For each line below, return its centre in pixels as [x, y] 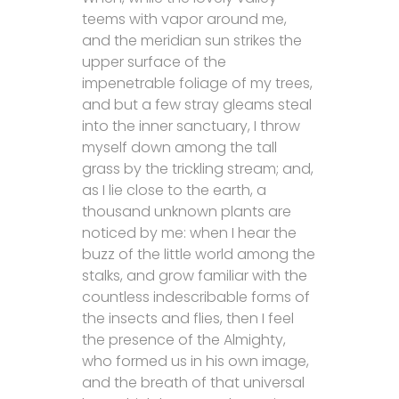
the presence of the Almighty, [183, 339]
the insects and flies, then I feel [187, 318]
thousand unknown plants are [186, 211]
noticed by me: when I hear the [189, 232]
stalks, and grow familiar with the [194, 275]
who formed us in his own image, [195, 361]
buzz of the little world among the [198, 254]
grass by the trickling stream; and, [197, 168]
